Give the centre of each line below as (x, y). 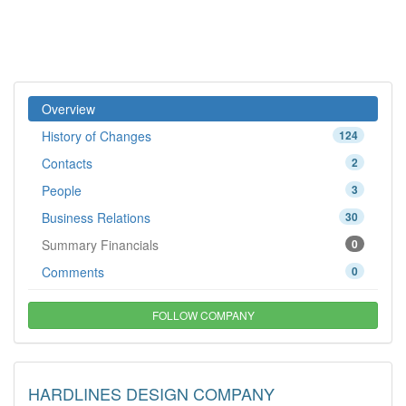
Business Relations (96, 217)
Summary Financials (100, 245)
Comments (73, 272)
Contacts (67, 163)
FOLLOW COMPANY (203, 315)
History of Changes (97, 136)
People (62, 190)
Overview (68, 109)
